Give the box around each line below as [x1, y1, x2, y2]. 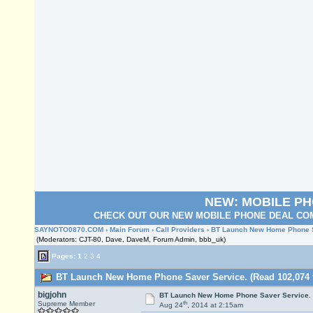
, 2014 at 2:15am [187, 301, 243, 310]
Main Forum [110, 226, 150, 233]
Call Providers [156, 226, 205, 233]
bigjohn [38, 290, 66, 300]
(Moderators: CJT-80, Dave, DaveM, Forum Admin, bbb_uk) [36, 235, 226, 243]
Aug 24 [159, 301, 183, 310]
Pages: [50, 252, 78, 260]
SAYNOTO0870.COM [34, 226, 103, 233]
